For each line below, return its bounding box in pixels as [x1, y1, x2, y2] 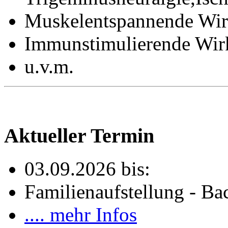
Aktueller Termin [4, 124, 154, 148]
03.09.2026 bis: [24, 157, 150, 180]
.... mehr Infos [24, 203, 137, 225]
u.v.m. [24, 55, 74, 78]
